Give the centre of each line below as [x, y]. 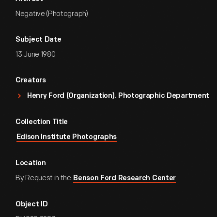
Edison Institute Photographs [67, 137]
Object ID [32, 205]
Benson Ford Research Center [125, 178]
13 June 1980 [36, 54]
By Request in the [44, 178]
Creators [31, 81]
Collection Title [42, 122]
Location [31, 163]
